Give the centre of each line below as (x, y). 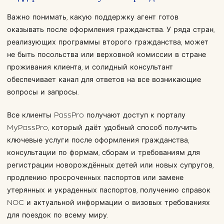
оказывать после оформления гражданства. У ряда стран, (110, 30)
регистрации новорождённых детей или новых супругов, (110, 165)
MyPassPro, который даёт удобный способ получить (102, 127)
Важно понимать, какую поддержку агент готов (92, 17)
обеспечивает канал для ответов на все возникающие (104, 80)
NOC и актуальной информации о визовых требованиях (108, 202)
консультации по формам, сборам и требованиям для (103, 152)
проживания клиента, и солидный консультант (90, 67)
